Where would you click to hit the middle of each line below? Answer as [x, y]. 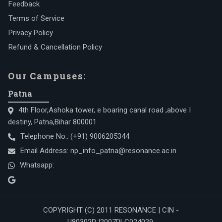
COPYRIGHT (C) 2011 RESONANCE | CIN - [111, 210]
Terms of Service [36, 18]
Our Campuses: [47, 76]
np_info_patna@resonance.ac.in [123, 151]
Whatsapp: [37, 165]
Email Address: [45, 151]
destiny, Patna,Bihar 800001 [52, 122]
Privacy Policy [31, 33]
